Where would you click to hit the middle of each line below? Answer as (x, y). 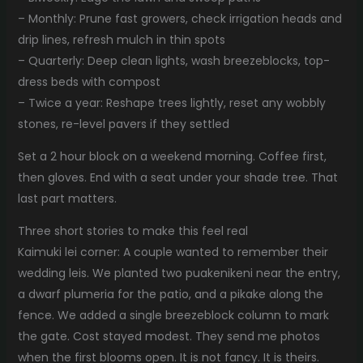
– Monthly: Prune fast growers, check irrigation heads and (179, 19)
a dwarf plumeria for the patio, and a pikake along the (170, 295)
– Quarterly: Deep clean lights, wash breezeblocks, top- (173, 61)
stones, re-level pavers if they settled (123, 124)
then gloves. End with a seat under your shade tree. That (177, 178)
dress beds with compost (89, 82)
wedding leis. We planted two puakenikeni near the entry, (179, 273)
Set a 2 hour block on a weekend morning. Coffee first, (172, 157)
